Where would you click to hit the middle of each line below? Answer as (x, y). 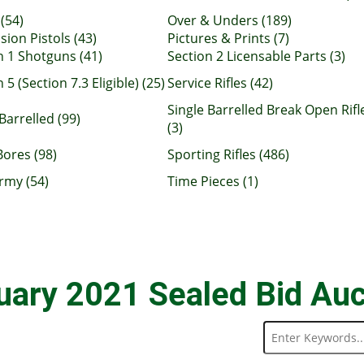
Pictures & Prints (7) (228, 38)
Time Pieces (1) (213, 181)
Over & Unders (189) (230, 20)
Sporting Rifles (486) (228, 154)
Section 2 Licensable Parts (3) (256, 56)
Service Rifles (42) (220, 83)
